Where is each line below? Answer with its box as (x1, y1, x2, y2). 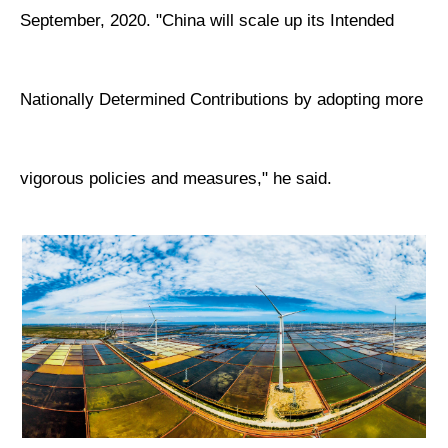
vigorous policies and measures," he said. (20, 168, 333, 188)
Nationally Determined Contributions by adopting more (20, 89, 424, 109)
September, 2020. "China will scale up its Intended (20, 10, 395, 30)
